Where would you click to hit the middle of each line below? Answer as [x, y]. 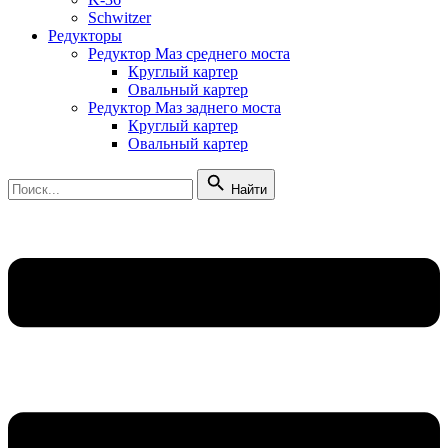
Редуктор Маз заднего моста [184, 108]
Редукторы [85, 36]
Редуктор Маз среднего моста [189, 54]
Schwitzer [119, 18]
